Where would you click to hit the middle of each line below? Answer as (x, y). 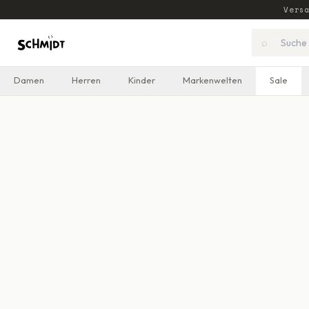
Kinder (142, 80)
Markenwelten (212, 80)
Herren (86, 80)
